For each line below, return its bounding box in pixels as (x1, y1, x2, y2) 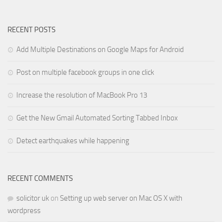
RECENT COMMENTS (7, 174, 73, 183)
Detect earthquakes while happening (16, 136, 129, 146)
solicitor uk (16, 194, 49, 203)
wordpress (7, 206, 41, 216)
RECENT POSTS (7, 25, 55, 35)
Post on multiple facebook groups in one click (16, 68, 154, 77)
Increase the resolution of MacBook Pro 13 (16, 91, 147, 100)
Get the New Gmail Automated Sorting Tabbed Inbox (16, 113, 178, 123)
